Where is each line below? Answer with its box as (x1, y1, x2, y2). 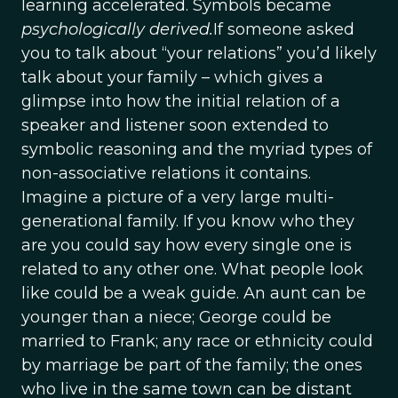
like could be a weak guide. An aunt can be (21, 283, 366, 303)
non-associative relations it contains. (21, 163, 311, 183)
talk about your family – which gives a (21, 68, 323, 87)
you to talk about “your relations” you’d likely (21, 44, 377, 63)
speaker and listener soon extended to (21, 115, 329, 135)
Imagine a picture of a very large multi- (21, 187, 334, 207)
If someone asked (213, 20, 354, 39)
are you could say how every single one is (21, 235, 352, 255)
